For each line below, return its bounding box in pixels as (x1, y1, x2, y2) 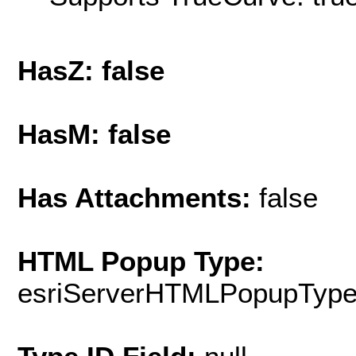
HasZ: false (17, 55, 164, 87)
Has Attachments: (17, 182, 259, 214)
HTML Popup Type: (17, 246, 265, 277)
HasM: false (17, 118, 171, 150)
